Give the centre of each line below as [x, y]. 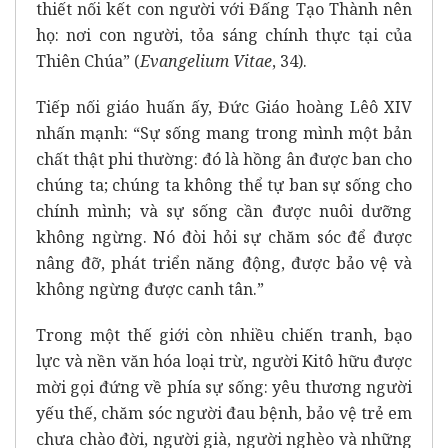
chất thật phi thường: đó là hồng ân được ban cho [224, 159]
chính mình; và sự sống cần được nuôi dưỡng [224, 211]
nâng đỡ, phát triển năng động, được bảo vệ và [224, 263]
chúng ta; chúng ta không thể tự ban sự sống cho [224, 185]
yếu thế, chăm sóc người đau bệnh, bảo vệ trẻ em [224, 413]
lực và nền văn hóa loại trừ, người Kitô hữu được [224, 361]
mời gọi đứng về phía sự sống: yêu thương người [224, 387]
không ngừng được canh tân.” [150, 289]
